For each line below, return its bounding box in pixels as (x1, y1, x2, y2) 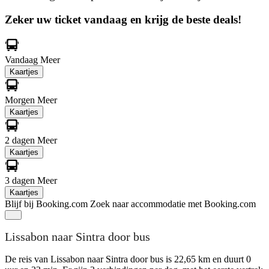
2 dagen (5, 134, 37, 145)
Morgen (5, 94, 37, 105)
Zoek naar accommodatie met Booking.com (90, 198, 256, 209)
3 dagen (5, 175, 37, 186)
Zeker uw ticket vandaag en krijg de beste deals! (5, 13, 241, 26)
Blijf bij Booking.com (5, 198, 88, 209)
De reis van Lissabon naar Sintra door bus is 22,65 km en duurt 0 (5, 253, 251, 264)
